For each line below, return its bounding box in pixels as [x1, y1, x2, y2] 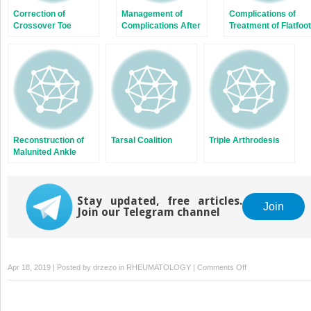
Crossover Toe [13, 20, 72, 31]
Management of [121, 8, 183, 19]
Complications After [121, 20, 201, 31]
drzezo [93, 262, 117, 271]
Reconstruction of [13, 135, 84, 145]
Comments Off [197, 262, 246, 271]
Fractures [13, 158, 52, 169]
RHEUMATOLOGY [126, 262, 191, 271]
